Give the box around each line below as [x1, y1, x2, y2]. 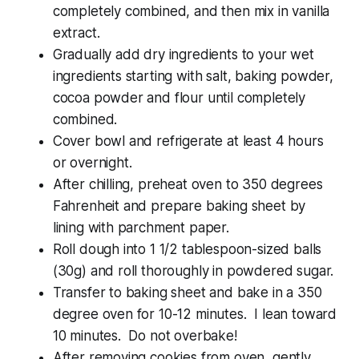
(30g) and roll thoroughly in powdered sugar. [52, 263, 334, 280]
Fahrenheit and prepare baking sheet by [52, 198, 306, 215]
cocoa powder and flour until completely [52, 90, 306, 107]
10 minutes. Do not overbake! [52, 328, 237, 345]
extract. [52, 25, 100, 42]
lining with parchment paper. [52, 220, 229, 236]
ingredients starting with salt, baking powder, [52, 68, 333, 85]
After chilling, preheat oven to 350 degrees [52, 176, 323, 193]
